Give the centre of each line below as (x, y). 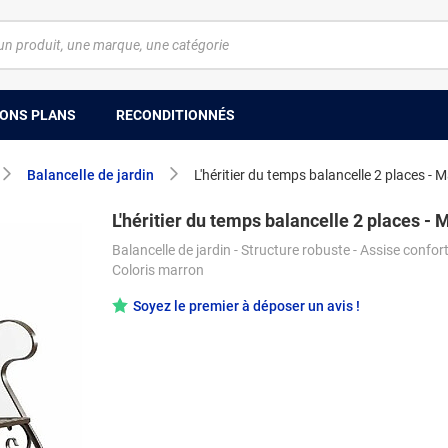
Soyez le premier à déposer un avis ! (246, 306)
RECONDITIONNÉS (175, 114)
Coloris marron (158, 270)
